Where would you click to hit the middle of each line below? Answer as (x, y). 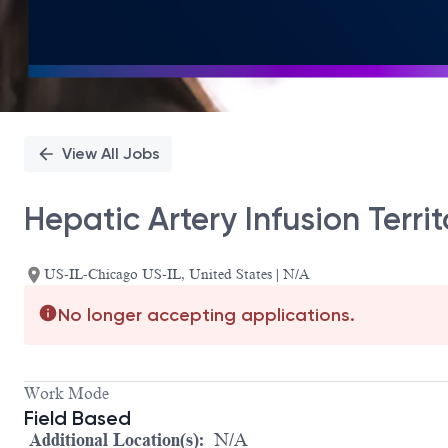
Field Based (77, 418)
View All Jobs (111, 153)
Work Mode (66, 394)
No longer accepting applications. (206, 315)
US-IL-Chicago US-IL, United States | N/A (177, 275)
